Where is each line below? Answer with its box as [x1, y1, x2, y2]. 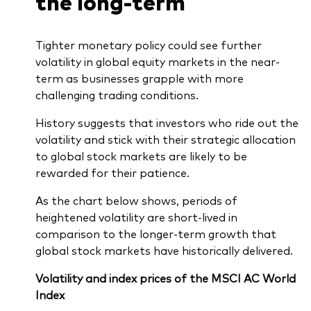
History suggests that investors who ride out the [35, 115, 299, 130]
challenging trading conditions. [35, 87, 199, 102]
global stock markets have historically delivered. [35, 242, 293, 258]
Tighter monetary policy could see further [35, 37, 262, 52]
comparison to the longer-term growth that [35, 226, 276, 241]
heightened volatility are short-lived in [35, 209, 237, 224]
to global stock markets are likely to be [35, 148, 247, 163]
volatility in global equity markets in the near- [35, 53, 280, 69]
